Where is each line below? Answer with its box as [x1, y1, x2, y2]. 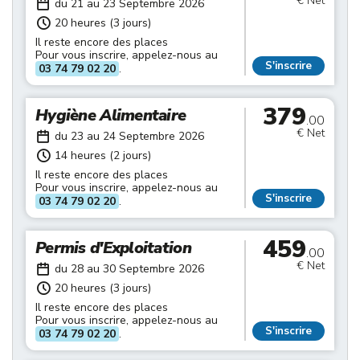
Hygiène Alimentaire [35, 104, 186, 126]
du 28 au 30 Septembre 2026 [55, 261, 204, 276]
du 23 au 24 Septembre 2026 [55, 129, 204, 144]
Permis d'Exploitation [35, 237, 191, 259]
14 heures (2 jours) [55, 148, 151, 163]
